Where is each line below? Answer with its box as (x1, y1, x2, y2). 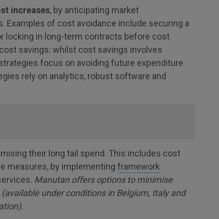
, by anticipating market (50, 5, 139, 15)
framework (117, 161, 160, 172)
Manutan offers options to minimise (34, 175, 173, 185)
